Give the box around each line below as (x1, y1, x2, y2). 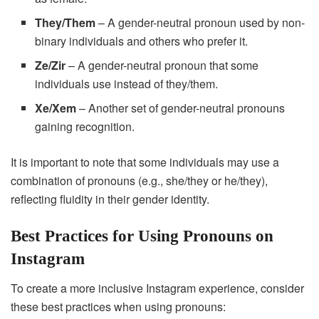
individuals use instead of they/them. (35, 75, 219, 93)
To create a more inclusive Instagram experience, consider (11, 279, 304, 296)
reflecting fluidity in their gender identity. (11, 191, 209, 208)
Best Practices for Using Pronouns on (11, 227, 273, 246)
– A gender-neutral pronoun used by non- (95, 14, 305, 31)
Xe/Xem (35, 100, 77, 117)
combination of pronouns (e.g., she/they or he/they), (11, 172, 268, 189)
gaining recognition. (35, 118, 135, 135)
